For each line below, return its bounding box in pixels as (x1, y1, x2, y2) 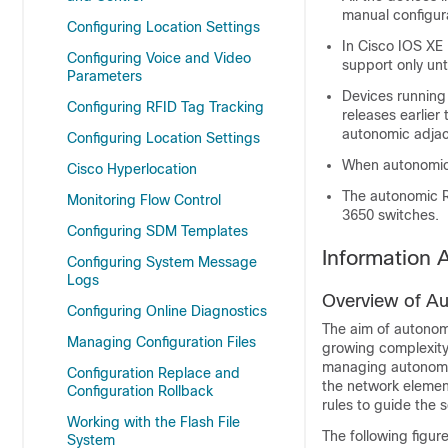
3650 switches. (342, 207, 439, 223)
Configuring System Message (67, 254, 257, 270)
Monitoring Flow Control (67, 192, 221, 208)
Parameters (67, 68, 142, 84)
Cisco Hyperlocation (67, 161, 197, 177)
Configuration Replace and (67, 365, 240, 381)
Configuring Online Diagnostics (67, 303, 267, 319)
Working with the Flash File (67, 414, 240, 430)
